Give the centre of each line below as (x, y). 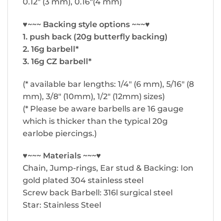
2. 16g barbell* (51, 49)
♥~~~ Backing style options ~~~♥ (86, 24)
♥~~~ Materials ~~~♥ (62, 156)
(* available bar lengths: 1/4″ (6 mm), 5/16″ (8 (108, 84)
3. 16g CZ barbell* (57, 61)
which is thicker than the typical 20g (95, 121)
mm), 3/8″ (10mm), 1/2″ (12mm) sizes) (94, 96)
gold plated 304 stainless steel (83, 181)
